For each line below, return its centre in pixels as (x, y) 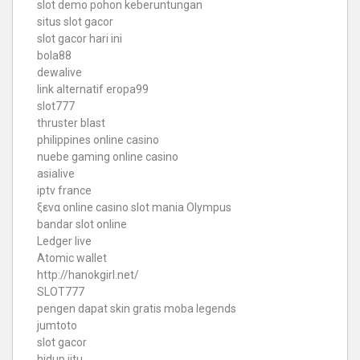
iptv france (64, 190)
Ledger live (64, 241)
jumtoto (57, 325)
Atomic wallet (72, 258)
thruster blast (71, 123)
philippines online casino (98, 139)
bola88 (54, 55)
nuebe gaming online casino (108, 156)
